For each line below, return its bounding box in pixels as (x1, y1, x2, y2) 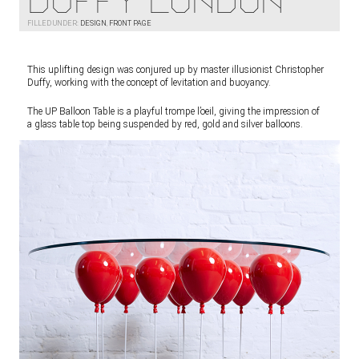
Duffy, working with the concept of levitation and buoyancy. (27, 77, 271, 88)
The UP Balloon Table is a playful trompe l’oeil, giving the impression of (27, 106, 320, 117)
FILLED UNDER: (27, 19, 80, 27)
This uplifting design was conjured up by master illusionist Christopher (27, 64, 324, 75)
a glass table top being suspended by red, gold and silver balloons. (27, 119, 303, 130)
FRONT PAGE (109, 19, 151, 27)
